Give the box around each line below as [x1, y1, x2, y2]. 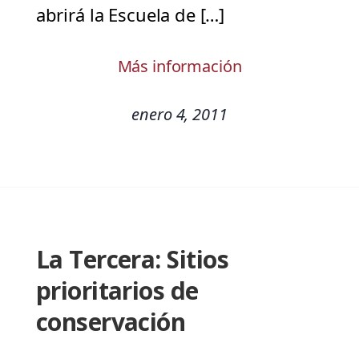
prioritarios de [35, 274, 199, 308]
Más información [117, 55, 242, 78]
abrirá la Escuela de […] [35, 2, 225, 27]
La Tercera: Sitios [35, 243, 229, 276]
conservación [35, 305, 186, 339]
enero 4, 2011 [131, 103, 228, 126]
